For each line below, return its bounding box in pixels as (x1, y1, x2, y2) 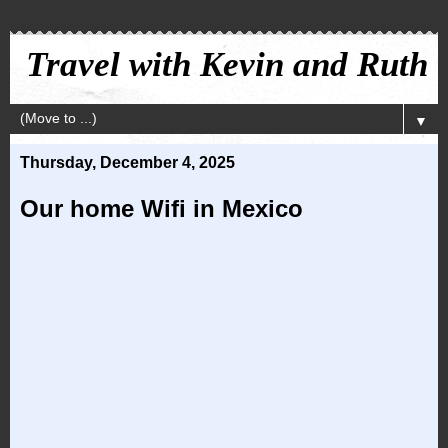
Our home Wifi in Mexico (20, 195, 303, 222)
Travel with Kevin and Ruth (26, 45, 428, 83)
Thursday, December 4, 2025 (20, 154, 235, 171)
